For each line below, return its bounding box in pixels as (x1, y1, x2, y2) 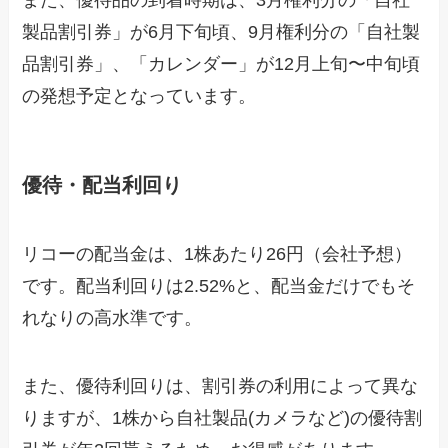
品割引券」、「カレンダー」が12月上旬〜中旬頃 (22, 54, 421, 75)
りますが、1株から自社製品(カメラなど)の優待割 (22, 407, 423, 428)
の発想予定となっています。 (22, 86, 257, 107)
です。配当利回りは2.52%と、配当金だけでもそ (22, 276, 416, 297)
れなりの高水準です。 (22, 308, 203, 329)
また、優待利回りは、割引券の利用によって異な (22, 375, 419, 396)
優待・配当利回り (22, 173, 183, 196)
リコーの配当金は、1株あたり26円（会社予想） (22, 244, 413, 265)
